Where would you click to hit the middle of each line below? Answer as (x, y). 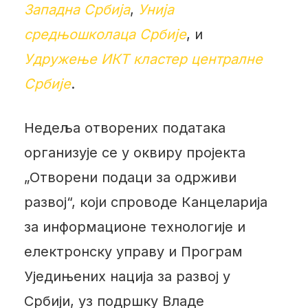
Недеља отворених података (124, 128)
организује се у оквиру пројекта (134, 152)
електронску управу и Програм (133, 251)
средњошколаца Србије (105, 34)
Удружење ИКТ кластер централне (143, 59)
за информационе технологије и (134, 227)
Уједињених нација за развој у (127, 276)
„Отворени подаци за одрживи (130, 177)
